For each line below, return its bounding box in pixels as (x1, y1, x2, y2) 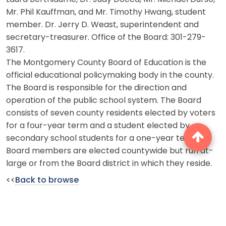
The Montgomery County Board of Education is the (6, 59, 206, 67)
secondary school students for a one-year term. (6, 134, 198, 143)
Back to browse (15, 176, 79, 185)
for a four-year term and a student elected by (6, 122, 190, 130)
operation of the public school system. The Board (6, 96, 201, 105)
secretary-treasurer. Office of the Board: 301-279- (6, 33, 206, 42)
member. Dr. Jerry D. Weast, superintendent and (6, 21, 199, 29)
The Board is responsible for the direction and (6, 84, 187, 92)
